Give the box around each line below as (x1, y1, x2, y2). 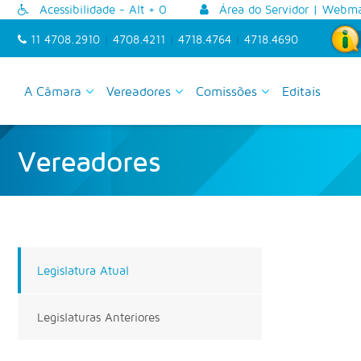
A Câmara (24, 84, 85, 98)
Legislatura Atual (37, 263, 129, 277)
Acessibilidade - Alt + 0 (35, 2, 167, 16)
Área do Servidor (215, 2, 309, 16)
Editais (282, 84, 321, 98)
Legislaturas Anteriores (37, 310, 160, 324)
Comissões (196, 84, 261, 98)
